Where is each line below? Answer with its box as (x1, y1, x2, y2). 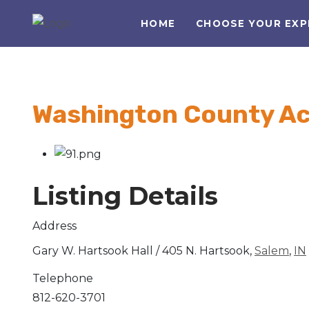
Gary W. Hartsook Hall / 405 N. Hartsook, (32, 243, 255, 257)
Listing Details (32, 180, 218, 211)
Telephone (32, 271, 93, 285)
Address (32, 219, 77, 232)
